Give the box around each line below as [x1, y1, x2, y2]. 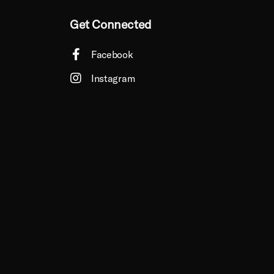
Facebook [91, 48, 133, 61]
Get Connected [70, 16, 152, 32]
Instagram [91, 72, 135, 84]
